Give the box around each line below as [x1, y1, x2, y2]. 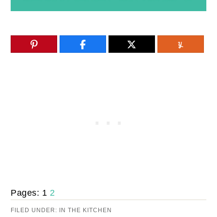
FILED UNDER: [11, 206, 60, 214]
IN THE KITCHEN [59, 206, 112, 214]
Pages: [11, 187, 42, 198]
